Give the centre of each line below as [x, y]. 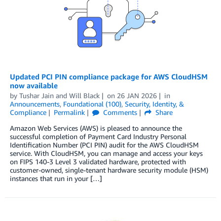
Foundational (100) [92, 104]
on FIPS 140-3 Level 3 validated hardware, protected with [98, 161]
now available [34, 85]
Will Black [84, 95]
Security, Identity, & [154, 104]
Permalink [69, 112]
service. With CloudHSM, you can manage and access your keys [106, 153]
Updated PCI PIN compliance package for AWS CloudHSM [109, 76]
